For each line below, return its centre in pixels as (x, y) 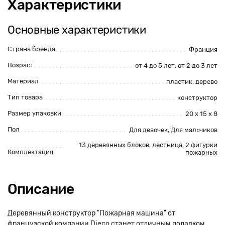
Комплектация (30, 152)
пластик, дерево (192, 82)
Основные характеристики (77, 30)
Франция (203, 49)
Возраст (21, 65)
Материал (23, 81)
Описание (41, 189)
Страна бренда (31, 49)
